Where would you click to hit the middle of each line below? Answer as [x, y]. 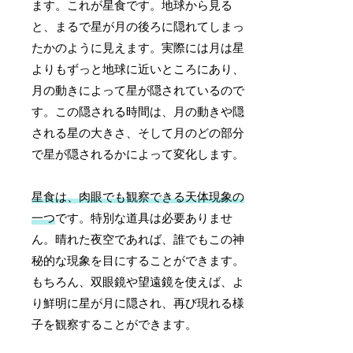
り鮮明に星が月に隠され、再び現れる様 [138, 304]
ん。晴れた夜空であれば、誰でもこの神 [138, 240]
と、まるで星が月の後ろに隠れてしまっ [138, 27]
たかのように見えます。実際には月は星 [138, 48]
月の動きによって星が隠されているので [138, 91]
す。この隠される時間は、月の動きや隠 [138, 112]
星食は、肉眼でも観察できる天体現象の [138, 197]
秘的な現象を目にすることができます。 [138, 261]
